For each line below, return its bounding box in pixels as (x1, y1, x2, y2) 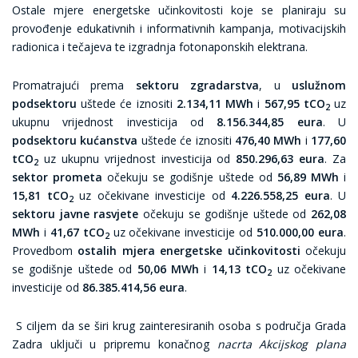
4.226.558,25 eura (231, 188, 330, 203)
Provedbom (12, 243, 78, 258)
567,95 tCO (264, 96, 325, 111)
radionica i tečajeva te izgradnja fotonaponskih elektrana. (12, 39, 308, 54)
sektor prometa (12, 169, 103, 185)
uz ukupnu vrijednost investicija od (38, 151, 237, 166)
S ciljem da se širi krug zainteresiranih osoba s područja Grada (12, 318, 346, 333)
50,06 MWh (137, 261, 200, 276)
